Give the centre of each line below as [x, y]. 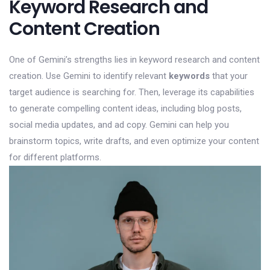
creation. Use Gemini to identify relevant [89, 76]
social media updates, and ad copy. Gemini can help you [119, 124]
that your [229, 76]
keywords [189, 76]
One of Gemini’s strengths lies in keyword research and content [134, 59]
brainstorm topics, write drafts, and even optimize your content [134, 141]
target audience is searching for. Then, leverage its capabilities [132, 92]
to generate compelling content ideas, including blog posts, [125, 108]
